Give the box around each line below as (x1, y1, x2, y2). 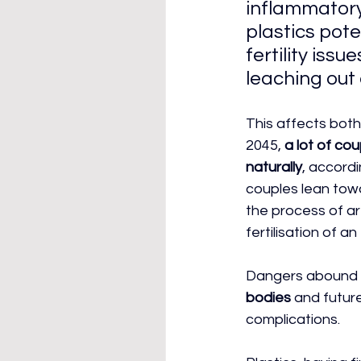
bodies (246, 290, 291, 305)
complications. (246, 312, 340, 327)
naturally (246, 160, 302, 175)
